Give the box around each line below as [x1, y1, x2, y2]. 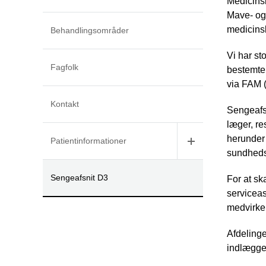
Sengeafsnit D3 [50, 173, 108, 182]
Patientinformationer [50, 136, 126, 145]
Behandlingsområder [50, 26, 129, 35]
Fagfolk [50, 62, 78, 72]
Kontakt [50, 99, 79, 109]
